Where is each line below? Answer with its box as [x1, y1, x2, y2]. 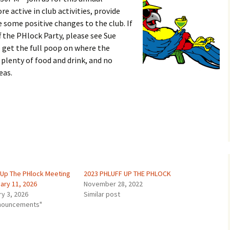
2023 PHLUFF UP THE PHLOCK [83, 169, 171, 178]
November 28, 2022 [83, 179, 143, 188]
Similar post [83, 189, 120, 199]
